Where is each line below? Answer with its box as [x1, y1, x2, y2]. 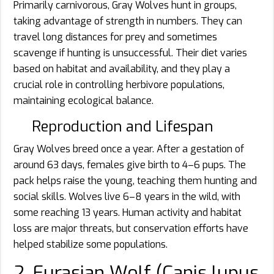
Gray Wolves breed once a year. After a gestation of [13, 143, 244, 156]
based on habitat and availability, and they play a [13, 62, 230, 76]
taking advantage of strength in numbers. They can [13, 15, 242, 28]
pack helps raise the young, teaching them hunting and [13, 174, 257, 188]
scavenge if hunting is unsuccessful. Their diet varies [13, 46, 247, 60]
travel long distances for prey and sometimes [13, 31, 217, 44]
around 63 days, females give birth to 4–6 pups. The [13, 158, 246, 172]
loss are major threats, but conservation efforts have [13, 222, 248, 235]
